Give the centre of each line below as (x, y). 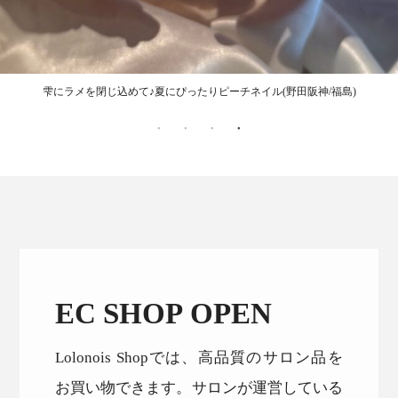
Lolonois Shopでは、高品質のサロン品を (199, 357)
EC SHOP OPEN (164, 314)
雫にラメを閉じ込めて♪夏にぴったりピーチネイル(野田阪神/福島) (199, 91)
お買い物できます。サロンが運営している (199, 387)
